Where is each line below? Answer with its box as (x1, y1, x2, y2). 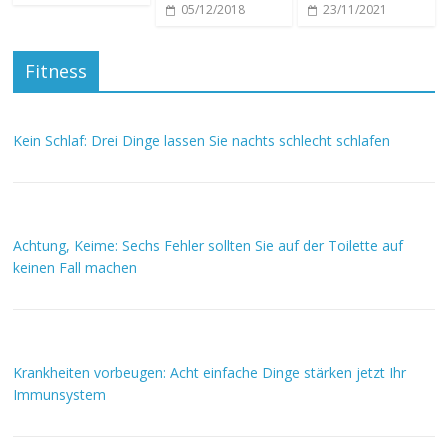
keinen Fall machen (13, 258, 138, 277)
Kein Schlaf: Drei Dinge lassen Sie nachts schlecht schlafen (13, 131, 391, 150)
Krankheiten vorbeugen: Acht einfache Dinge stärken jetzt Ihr (13, 363, 407, 382)
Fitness (25, 59, 88, 83)
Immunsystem (13, 385, 107, 404)
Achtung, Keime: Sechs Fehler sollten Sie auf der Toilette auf (13, 236, 404, 255)
